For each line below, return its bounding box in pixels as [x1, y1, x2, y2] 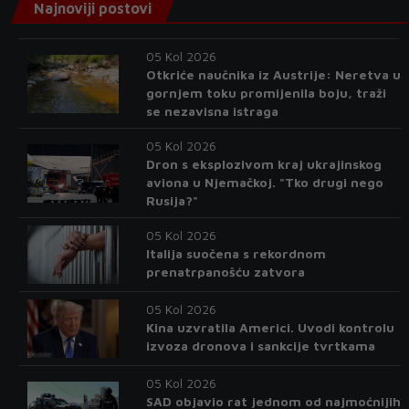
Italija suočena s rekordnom [145, 246, 326, 261]
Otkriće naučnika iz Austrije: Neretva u [145, 67, 401, 82]
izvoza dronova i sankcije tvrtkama [145, 338, 375, 353]
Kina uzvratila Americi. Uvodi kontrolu [145, 320, 394, 335]
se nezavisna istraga [145, 103, 278, 119]
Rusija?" [145, 193, 198, 208]
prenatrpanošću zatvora [145, 264, 305, 279]
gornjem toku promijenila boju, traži [145, 85, 386, 100]
